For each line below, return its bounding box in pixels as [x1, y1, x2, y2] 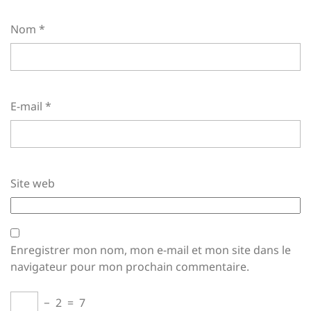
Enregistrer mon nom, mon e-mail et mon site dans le [10, 242, 291, 258]
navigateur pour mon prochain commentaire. [10, 259, 249, 274]
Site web [10, 176, 55, 191]
